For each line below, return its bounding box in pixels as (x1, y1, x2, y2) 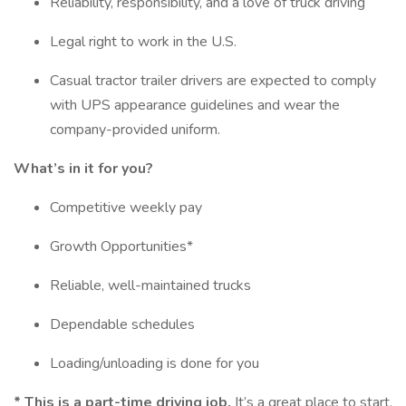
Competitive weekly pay (50, 198, 202, 217)
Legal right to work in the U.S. (50, 32, 237, 52)
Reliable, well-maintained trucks (50, 275, 251, 295)
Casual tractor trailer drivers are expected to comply (50, 71, 376, 91)
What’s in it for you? (14, 159, 153, 179)
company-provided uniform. (50, 120, 220, 140)
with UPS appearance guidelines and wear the (50, 95, 340, 115)
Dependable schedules (50, 314, 195, 334)
